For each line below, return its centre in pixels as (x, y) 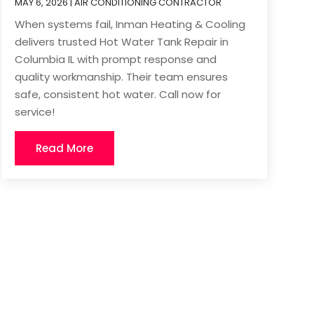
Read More (64, 149)
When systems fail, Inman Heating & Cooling (130, 25)
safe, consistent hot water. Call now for (117, 95)
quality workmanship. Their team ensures (121, 77)
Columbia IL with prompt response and (115, 60)
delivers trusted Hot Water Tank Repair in (121, 42)
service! (34, 112)
